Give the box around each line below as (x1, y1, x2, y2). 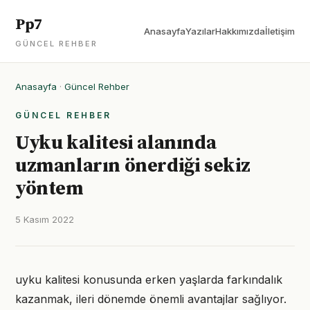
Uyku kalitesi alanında (15, 131, 217, 155)
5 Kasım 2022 (15, 214, 74, 225)
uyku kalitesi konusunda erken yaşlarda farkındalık (15, 273, 282, 286)
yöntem (15, 176, 84, 201)
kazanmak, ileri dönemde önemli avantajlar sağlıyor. (15, 292, 286, 306)
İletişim (265, 26, 295, 37)
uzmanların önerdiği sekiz (15, 154, 251, 178)
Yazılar (185, 26, 215, 37)
